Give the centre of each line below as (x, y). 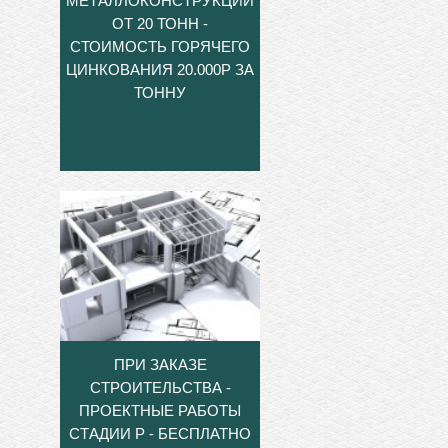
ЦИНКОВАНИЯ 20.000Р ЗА (160, 69)
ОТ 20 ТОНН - (160, 23)
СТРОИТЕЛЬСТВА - (160, 387)
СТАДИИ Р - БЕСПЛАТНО (160, 433)
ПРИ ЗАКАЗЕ (160, 364)
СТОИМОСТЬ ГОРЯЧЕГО (160, 46)
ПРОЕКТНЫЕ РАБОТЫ (160, 410)
